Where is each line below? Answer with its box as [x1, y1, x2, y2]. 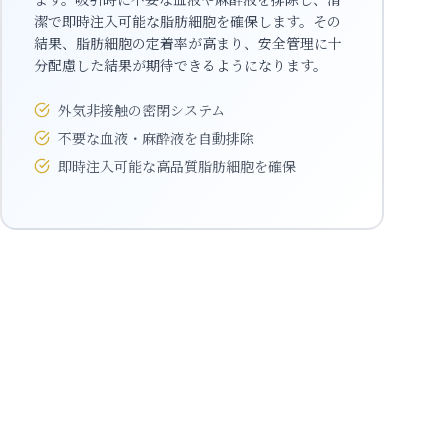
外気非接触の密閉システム [58, 100, 225, 120]
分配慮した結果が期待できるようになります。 [34, 55, 327, 75]
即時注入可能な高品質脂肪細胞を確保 [58, 156, 296, 176]
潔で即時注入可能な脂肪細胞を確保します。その [34, 11, 341, 31]
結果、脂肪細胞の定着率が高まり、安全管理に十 [34, 33, 342, 53]
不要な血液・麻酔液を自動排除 [58, 128, 254, 148]
